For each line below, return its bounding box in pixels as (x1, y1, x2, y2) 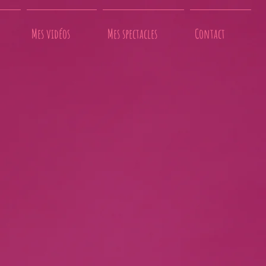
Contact (195, 26, 225, 42)
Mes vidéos (31, 26, 70, 42)
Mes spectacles (107, 26, 157, 42)
